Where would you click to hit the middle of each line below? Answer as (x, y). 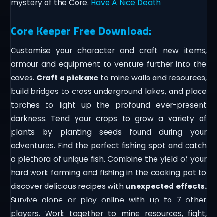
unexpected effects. (166, 186)
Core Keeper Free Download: (81, 30)
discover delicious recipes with (68, 186)
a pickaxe (79, 77)
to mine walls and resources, (152, 77)
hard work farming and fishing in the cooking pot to (108, 172)
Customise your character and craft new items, (108, 50)
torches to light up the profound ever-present (108, 105)
